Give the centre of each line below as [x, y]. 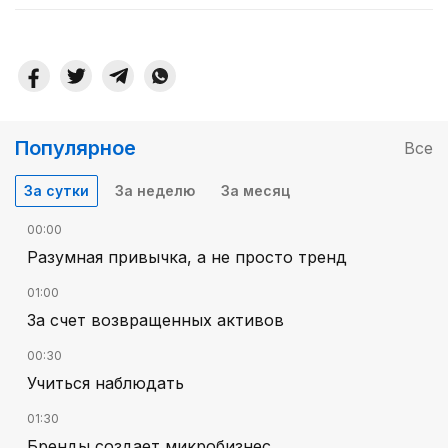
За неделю [155, 191]
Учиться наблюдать [105, 383]
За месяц [255, 191]
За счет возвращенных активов [155, 320]
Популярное [75, 148]
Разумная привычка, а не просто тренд [187, 257]
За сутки [56, 191]
